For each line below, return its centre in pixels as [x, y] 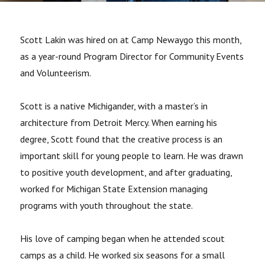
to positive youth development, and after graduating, [126, 172]
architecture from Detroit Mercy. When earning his [119, 122]
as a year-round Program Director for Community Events [132, 56]
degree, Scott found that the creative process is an [122, 139]
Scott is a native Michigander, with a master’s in [114, 106]
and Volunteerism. [56, 73]
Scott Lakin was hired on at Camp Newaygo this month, [131, 40]
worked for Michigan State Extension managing [114, 189]
